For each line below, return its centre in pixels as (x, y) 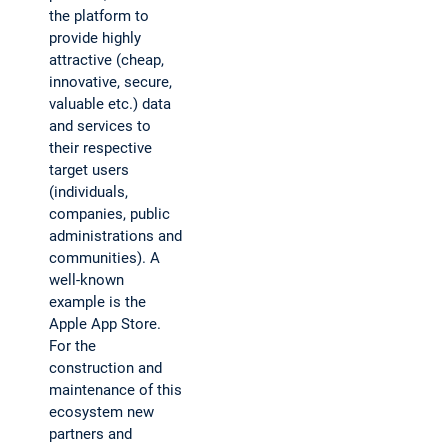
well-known (86, 280)
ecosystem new (101, 412)
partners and (90, 434)
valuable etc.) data (110, 104)
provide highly (95, 38)
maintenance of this (115, 390)
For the (72, 346)
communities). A (104, 258)
